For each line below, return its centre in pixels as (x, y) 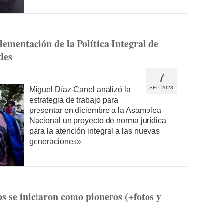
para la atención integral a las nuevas (94, 131)
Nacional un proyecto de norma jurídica (98, 121)
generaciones (53, 141)
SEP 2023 (161, 88)
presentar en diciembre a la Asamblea (95, 110)
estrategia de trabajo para (74, 100)
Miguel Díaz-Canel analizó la (80, 90)
